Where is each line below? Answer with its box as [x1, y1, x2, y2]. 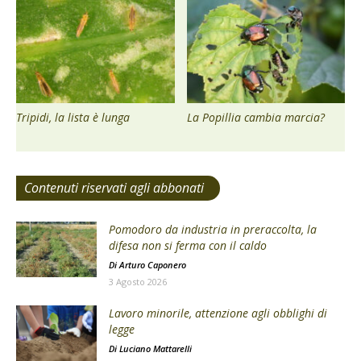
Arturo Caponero [119, 259, 186, 272]
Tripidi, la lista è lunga [16, 110, 130, 126]
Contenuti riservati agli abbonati [24, 179, 204, 197]
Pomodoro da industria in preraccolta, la [109, 222, 317, 238]
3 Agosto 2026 [109, 276, 167, 288]
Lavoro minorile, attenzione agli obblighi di [109, 305, 327, 322]
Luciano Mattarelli [119, 342, 192, 355]
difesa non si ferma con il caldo [109, 238, 267, 254]
